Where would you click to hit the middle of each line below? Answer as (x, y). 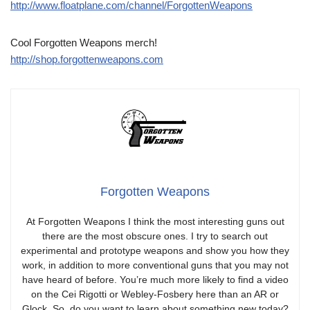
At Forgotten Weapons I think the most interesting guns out (155, 221)
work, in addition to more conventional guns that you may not (155, 265)
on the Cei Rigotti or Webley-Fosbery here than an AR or (155, 294)
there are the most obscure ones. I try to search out (155, 236)
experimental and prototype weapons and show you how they (155, 250)
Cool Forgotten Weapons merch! (84, 43)
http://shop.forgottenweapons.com (87, 60)
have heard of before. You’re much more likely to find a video (155, 279)
